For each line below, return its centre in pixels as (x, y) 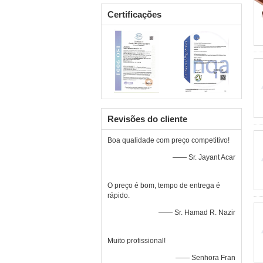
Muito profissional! (136, 241)
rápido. (119, 195)
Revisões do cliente (147, 119)
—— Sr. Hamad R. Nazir (197, 213)
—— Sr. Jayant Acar (204, 157)
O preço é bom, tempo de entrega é (164, 186)
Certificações (134, 14)
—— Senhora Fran (205, 258)
